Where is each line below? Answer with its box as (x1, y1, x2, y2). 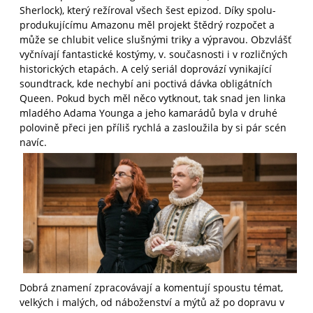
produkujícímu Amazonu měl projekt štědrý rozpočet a (20, 17, 275, 31)
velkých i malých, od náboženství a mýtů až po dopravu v (20, 296, 284, 310)
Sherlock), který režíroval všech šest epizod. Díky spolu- (20, 3, 276, 17)
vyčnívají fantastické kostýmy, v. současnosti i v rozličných (20, 47, 288, 61)
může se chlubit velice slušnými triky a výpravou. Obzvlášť (20, 32, 291, 46)
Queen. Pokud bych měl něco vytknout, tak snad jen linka (20, 91, 286, 105)
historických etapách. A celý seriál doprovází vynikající (20, 61, 272, 75)
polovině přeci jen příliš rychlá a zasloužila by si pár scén (20, 120, 286, 134)
